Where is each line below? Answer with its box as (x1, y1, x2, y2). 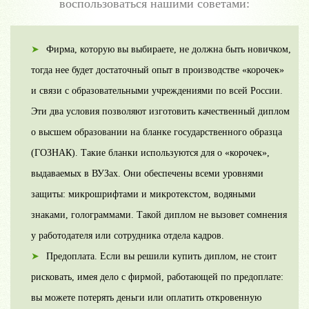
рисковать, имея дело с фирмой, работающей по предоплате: (31, 272, 283, 283)
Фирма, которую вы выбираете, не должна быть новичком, (46, 44, 291, 55)
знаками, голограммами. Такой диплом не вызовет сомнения (31, 210, 287, 221)
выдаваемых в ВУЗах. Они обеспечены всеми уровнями (31, 168, 263, 179)
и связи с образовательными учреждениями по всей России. (31, 86, 283, 97)
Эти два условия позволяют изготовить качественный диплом (31, 106, 290, 117)
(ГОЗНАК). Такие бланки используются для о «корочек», (31, 148, 270, 159)
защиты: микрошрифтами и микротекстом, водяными (31, 189, 256, 200)
